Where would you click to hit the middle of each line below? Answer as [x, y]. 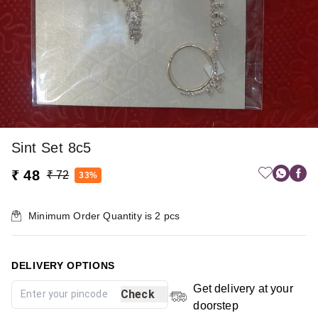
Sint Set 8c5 [51, 147]
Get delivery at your [243, 288]
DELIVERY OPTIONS [64, 265]
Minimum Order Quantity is [92, 215]
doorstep [216, 305]
